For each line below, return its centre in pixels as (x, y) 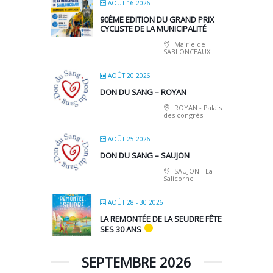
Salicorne (179, 178)
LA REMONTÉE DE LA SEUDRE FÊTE (161, 218)
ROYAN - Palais (197, 107)
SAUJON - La (193, 171)
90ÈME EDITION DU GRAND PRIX (157, 19)
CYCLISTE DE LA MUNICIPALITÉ (153, 28)
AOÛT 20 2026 (129, 75)
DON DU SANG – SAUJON (145, 155)
